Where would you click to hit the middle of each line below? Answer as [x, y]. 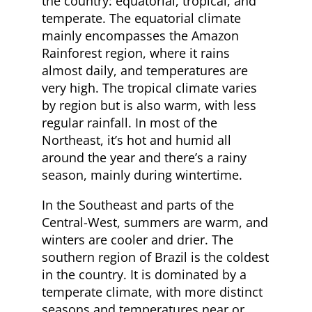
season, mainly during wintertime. [142, 174]
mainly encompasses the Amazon [140, 35]
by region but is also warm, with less [149, 105]
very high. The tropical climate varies [149, 87]
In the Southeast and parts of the [138, 204]
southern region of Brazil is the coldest [155, 257]
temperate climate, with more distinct [152, 291]
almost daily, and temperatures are [145, 70]
